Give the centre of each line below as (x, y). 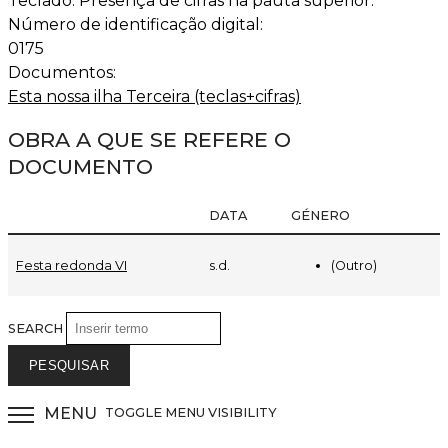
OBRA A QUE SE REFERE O (149, 140)
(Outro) (354, 265)
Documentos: (64, 73)
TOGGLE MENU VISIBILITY (191, 413)
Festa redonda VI (71, 265)
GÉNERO (320, 215)
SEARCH (37, 328)
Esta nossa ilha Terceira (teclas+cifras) (154, 97)
